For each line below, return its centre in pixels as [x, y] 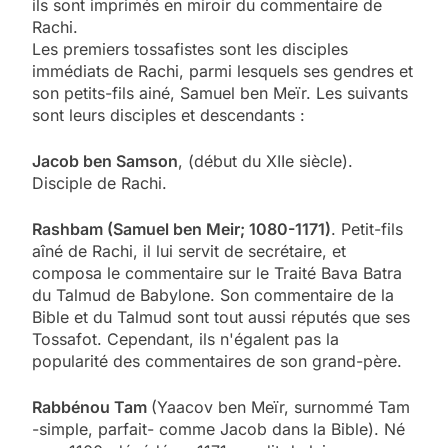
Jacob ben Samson [105, 160]
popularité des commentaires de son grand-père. [217, 360]
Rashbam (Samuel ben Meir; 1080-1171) [181, 228]
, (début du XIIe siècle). [265, 160]
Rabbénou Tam [91, 406]
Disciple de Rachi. [99, 182]
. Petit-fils [367, 228]
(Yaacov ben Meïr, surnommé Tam [280, 406]
